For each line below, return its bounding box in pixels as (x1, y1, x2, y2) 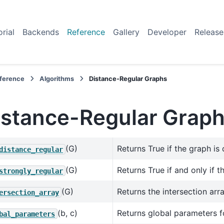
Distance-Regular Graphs (89, 75, 167, 82)
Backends (22, 27, 59, 37)
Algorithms (39, 75, 74, 82)
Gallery (113, 27, 139, 37)
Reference (67, 27, 105, 37)
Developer (147, 27, 186, 37)
